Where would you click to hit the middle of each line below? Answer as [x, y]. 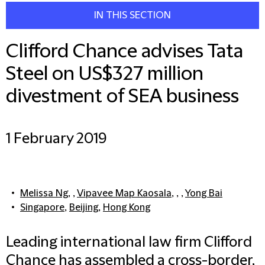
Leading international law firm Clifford [129, 243]
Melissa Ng [44, 193]
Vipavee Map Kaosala [124, 193]
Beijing [84, 208]
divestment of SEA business [122, 97]
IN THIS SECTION [132, 15]
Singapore [42, 208]
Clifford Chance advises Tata [125, 52]
